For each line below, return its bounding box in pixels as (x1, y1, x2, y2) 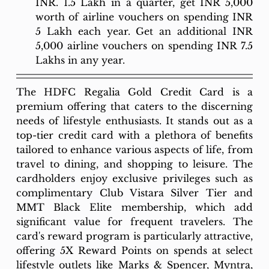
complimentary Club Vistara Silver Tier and (16, 186, 253, 199)
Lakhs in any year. (35, 53, 125, 66)
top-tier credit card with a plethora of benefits (16, 128, 253, 141)
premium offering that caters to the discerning (16, 100, 253, 112)
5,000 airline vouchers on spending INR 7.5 (35, 39, 253, 52)
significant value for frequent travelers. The (16, 215, 253, 228)
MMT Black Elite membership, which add (16, 201, 253, 213)
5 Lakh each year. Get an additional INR (35, 25, 253, 37)
